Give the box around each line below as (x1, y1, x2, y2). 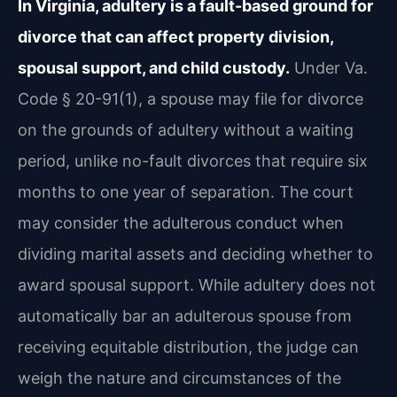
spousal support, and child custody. (18, 58, 290, 77)
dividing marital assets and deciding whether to (18, 244, 373, 263)
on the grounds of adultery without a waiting (18, 120, 354, 139)
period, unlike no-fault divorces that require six (18, 151, 368, 170)
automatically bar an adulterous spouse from (18, 306, 352, 325)
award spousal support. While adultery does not (18, 275, 376, 294)
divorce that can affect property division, (18, 27, 333, 46)
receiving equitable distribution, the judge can (18, 337, 359, 356)
